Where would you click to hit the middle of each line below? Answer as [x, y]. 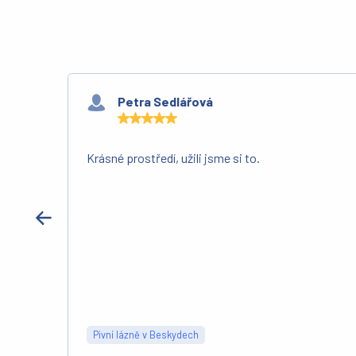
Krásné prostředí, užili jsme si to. [174, 158]
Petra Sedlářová [165, 101]
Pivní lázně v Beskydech [146, 335]
